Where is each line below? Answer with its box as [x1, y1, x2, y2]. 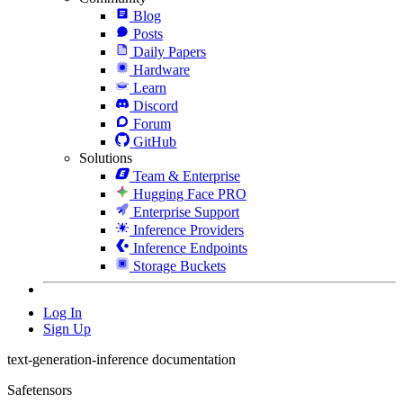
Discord [133, 97, 178, 113]
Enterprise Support [133, 203, 239, 219]
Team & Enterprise [133, 167, 240, 184]
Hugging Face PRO [133, 185, 246, 201]
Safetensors [7, 381, 72, 398]
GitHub [133, 133, 177, 149]
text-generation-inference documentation [7, 351, 236, 367]
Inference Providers [133, 221, 244, 237]
